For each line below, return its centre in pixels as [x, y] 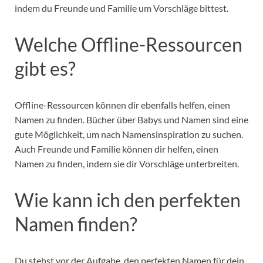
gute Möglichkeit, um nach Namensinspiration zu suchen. [129, 134]
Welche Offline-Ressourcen [129, 45]
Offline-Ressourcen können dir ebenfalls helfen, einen [122, 105]
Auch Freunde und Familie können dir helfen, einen [117, 149]
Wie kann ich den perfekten [128, 200]
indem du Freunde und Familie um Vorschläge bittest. [122, 8]
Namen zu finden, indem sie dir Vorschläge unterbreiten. [128, 164]
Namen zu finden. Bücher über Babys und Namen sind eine [131, 120]
